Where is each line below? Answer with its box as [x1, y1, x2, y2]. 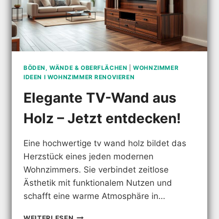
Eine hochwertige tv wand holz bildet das [23, 138, 186, 148]
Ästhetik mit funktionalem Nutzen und [23, 177, 172, 188]
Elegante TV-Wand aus [23, 89, 176, 106]
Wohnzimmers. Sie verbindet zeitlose [23, 164, 169, 175]
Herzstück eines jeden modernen [23, 151, 153, 161]
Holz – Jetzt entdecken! [23, 109, 181, 127]
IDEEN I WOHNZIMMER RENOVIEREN [23, 73, 135, 81]
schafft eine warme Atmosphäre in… [23, 191, 165, 201]
